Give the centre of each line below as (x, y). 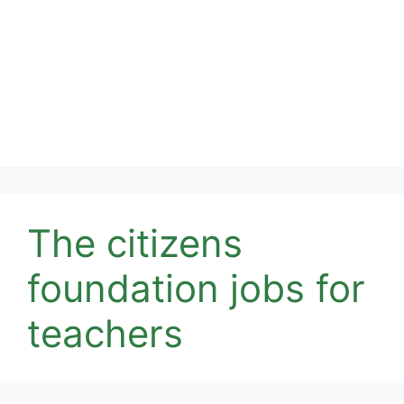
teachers (105, 333)
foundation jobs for (196, 288)
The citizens (135, 243)
